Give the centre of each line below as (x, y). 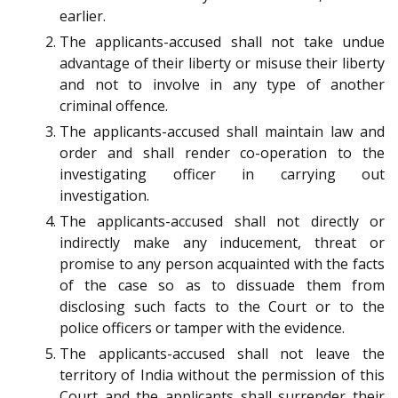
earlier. (83, 16)
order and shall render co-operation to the (222, 153)
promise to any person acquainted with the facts (222, 264)
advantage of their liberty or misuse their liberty (222, 64)
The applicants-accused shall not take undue (222, 42)
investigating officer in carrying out (222, 175)
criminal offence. (114, 106)
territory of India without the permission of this (222, 375)
